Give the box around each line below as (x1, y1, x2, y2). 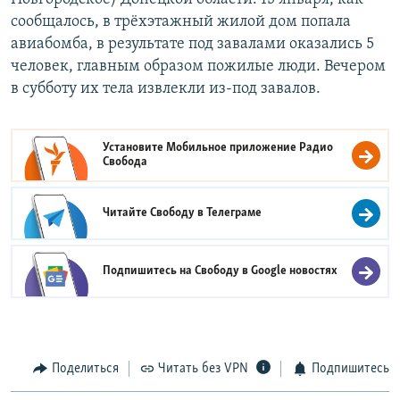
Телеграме (206, 206, 262, 221)
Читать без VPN (158, 362, 248, 377)
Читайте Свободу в (103, 206, 207, 221)
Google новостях (251, 264, 338, 279)
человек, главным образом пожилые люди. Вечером (11, 58, 386, 76)
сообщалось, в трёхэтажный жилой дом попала (11, 13, 351, 31)
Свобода (103, 155, 148, 170)
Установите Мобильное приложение (103, 141, 300, 155)
